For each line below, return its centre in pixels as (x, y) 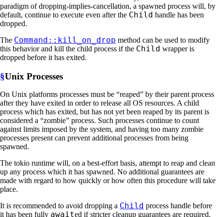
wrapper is (177, 48)
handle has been (178, 15)
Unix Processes (34, 76)
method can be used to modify (163, 40)
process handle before (178, 206)
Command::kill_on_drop (65, 40)
